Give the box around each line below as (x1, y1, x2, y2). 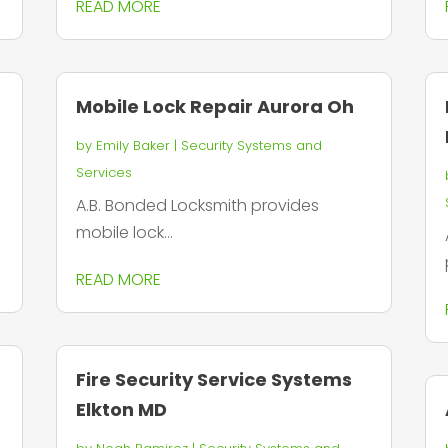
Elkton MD (75, 397, 167, 423)
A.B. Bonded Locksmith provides (75, 194, 319, 218)
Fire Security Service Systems (75, 367, 352, 393)
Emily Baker (95, 136, 170, 156)
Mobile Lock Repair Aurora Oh (75, 94, 354, 120)
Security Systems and (180, 136, 322, 156)
